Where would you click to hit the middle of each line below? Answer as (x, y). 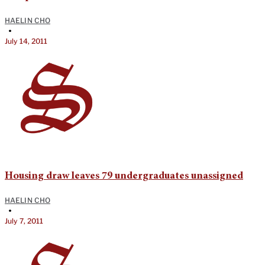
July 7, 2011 (24, 221)
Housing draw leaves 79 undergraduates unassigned (124, 177)
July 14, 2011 (26, 41)
